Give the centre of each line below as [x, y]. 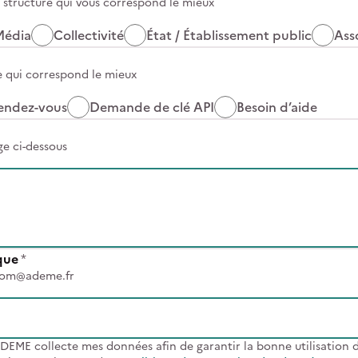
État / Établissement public [229, 35]
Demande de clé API [152, 107]
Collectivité [89, 35]
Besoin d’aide [277, 107]
